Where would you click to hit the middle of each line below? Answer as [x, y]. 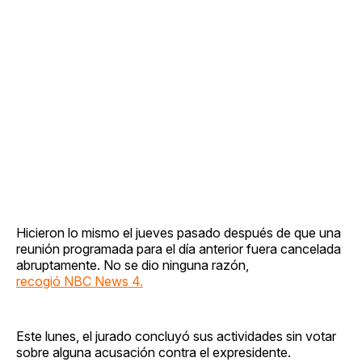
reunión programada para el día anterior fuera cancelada [179, 248]
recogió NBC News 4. [80, 281]
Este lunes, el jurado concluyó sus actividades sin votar [176, 336]
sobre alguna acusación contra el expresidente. [154, 352]
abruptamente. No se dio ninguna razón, [133, 265]
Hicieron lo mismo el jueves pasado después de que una [179, 232]
